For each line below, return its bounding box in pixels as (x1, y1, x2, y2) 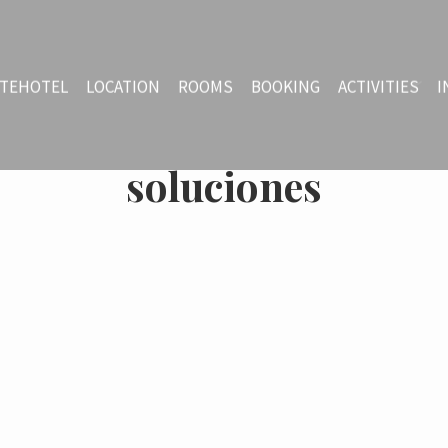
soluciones (126, 159, 322, 212)
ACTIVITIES (338, 75, 419, 98)
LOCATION (86, 75, 160, 98)
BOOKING (251, 75, 320, 98)
